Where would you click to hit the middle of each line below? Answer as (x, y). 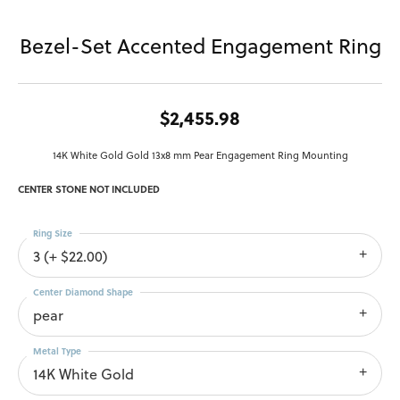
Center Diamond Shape (83, 292)
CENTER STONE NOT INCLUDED (89, 189)
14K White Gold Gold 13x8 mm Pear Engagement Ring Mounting (200, 156)
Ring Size (53, 233)
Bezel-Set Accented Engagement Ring (200, 46)
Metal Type (57, 351)
